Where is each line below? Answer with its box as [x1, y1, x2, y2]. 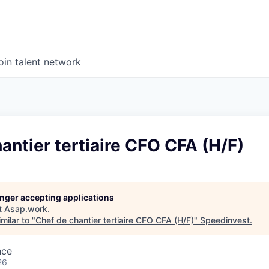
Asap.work [4, 204, 47, 214]
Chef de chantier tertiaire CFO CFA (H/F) [35, 215, 194, 226]
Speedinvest [200, 215, 250, 226]
